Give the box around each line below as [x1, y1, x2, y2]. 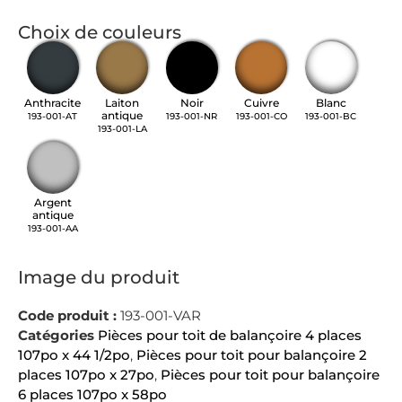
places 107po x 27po [18, 365, 154, 383]
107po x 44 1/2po [18, 345, 130, 363]
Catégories [18, 326, 94, 344]
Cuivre [243, 95, 279, 109]
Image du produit [18, 266, 179, 288]
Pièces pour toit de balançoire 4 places [98, 326, 362, 344]
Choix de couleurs [18, 22, 181, 44]
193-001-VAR [120, 306, 201, 324]
